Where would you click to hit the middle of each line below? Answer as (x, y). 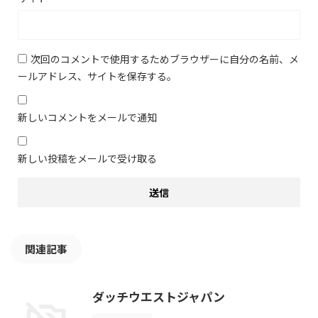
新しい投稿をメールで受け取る (87, 159)
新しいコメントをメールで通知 (87, 117)
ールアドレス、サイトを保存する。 (97, 76)
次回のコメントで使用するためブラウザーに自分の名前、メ (165, 59)
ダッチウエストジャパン (159, 297)
